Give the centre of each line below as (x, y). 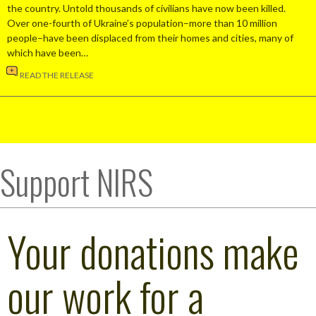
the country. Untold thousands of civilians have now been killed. (146, 8)
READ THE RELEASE (57, 75)
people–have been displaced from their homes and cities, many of (150, 37)
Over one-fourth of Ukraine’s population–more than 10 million (142, 23)
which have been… (48, 52)
